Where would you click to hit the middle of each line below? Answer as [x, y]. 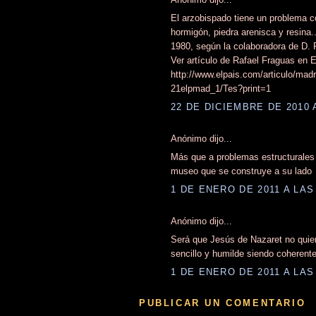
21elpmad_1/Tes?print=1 [221, 89]
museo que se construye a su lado [241, 171]
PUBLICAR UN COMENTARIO [223, 303]
